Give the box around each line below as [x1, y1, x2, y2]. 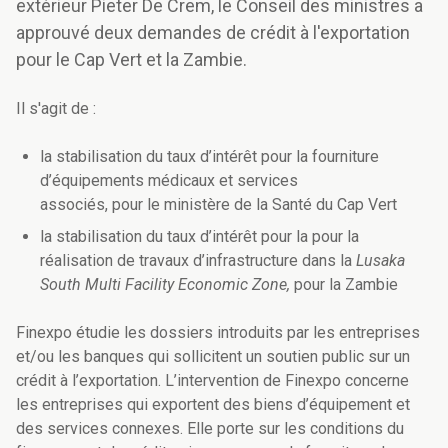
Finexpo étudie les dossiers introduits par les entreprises [16, 323, 420, 343]
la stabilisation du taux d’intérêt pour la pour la [40, 227, 359, 247]
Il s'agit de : [16, 99, 96, 119]
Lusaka [356, 251, 405, 271]
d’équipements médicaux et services [40, 171, 298, 191]
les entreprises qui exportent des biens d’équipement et [16, 395, 410, 415]
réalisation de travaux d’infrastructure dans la [40, 251, 356, 271]
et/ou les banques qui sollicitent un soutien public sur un [16, 347, 410, 367]
